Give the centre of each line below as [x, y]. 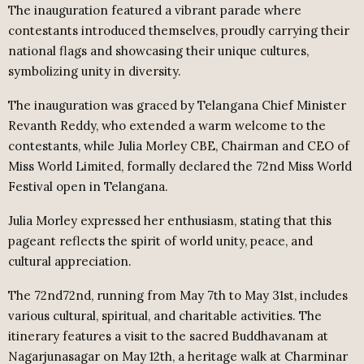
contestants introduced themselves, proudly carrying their [179, 31]
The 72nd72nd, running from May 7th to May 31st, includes [178, 296]
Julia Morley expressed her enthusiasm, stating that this [170, 221]
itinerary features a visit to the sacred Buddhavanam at [168, 336]
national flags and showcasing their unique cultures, [158, 51]
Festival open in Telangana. [88, 187]
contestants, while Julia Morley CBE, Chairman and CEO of [179, 146]
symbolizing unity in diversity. [96, 71]
